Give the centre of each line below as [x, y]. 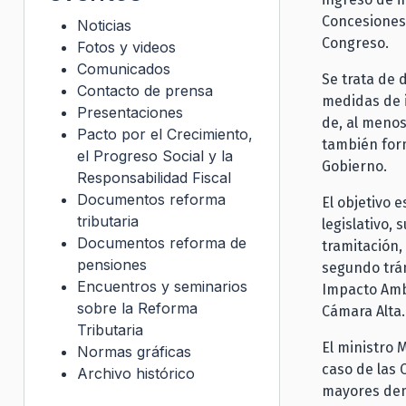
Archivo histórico [136, 373]
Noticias [104, 25]
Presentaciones [130, 112]
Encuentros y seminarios [162, 286]
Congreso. [357, 43]
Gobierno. [356, 166]
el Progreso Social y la [155, 155]
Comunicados [124, 68]
